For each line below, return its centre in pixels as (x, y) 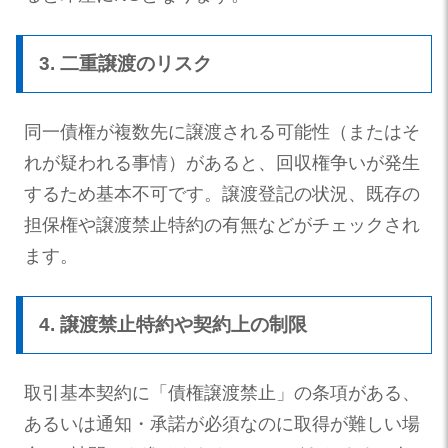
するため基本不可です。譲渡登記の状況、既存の (222, 193)
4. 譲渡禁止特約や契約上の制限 (173, 324)
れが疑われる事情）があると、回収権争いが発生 (222, 162)
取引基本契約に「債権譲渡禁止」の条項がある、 (222, 392)
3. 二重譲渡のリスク (125, 63)
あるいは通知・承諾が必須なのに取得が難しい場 (222, 423)
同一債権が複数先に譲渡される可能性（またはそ (222, 131)
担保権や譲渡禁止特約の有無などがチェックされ (222, 224)
